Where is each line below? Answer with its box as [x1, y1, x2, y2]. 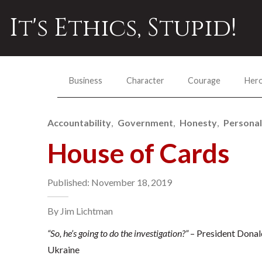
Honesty [180, 117, 218, 128]
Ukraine [47, 244, 80, 255]
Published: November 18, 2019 [47, 177, 172, 188]
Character [126, 75, 164, 85]
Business [69, 75, 103, 85]
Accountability [47, 117, 111, 128]
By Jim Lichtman [47, 205, 113, 216]
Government [117, 117, 173, 128]
